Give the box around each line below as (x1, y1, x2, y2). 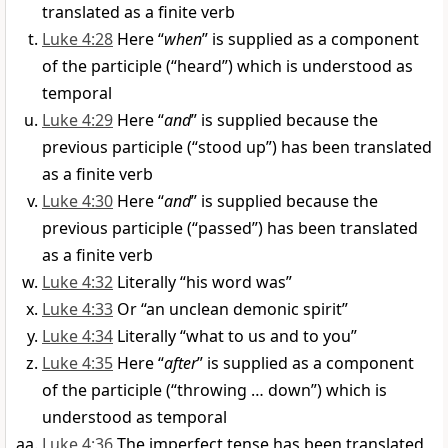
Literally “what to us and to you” (117, 325, 357, 348)
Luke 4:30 (42, 190, 113, 213)
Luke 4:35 (42, 352, 113, 375)
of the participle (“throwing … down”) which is (42, 379, 387, 402)
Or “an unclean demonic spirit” (117, 298, 348, 321)
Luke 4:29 (42, 109, 113, 132)
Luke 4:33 (42, 298, 113, 321)
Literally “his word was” (117, 271, 292, 294)
